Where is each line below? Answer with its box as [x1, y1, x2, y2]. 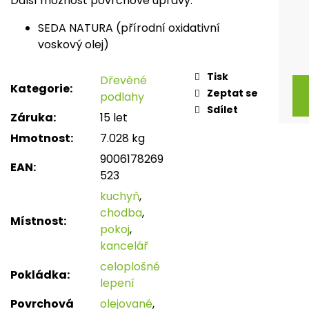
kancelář [100, 238, 148, 255]
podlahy [100, 89, 144, 106]
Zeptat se [207, 86, 258, 101]
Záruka [10, 110, 53, 126]
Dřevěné [100, 72, 147, 89]
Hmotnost [10, 130, 70, 147]
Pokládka [10, 267, 67, 283]
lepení [100, 275, 134, 292]
